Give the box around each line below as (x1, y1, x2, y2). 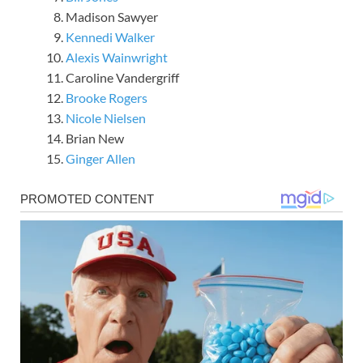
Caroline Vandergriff (66, 70, 179, 86)
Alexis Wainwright (66, 49, 168, 66)
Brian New (66, 130, 124, 147)
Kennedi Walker (66, 29, 155, 45)
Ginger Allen (66, 151, 135, 167)
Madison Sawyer (66, 9, 158, 25)
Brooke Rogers (66, 90, 147, 106)
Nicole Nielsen (66, 110, 146, 126)
